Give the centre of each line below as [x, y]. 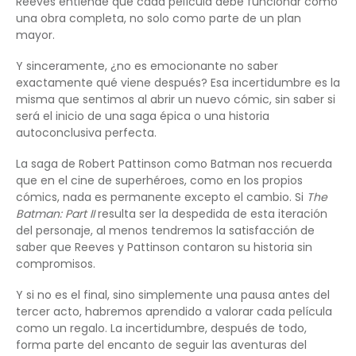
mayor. [35, 35]
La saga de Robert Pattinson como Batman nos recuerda [174, 163]
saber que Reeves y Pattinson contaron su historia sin [164, 247]
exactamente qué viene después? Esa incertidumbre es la [178, 82]
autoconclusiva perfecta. [86, 132]
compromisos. [56, 263]
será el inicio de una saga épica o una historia [143, 116]
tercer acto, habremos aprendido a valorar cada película [174, 311]
